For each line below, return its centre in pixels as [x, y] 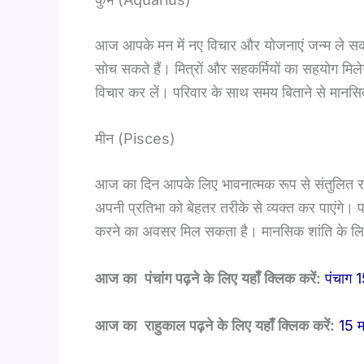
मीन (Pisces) [135, 139]
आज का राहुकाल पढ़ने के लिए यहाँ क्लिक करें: [215, 326]
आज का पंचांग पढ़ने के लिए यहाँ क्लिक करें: [208, 279]
